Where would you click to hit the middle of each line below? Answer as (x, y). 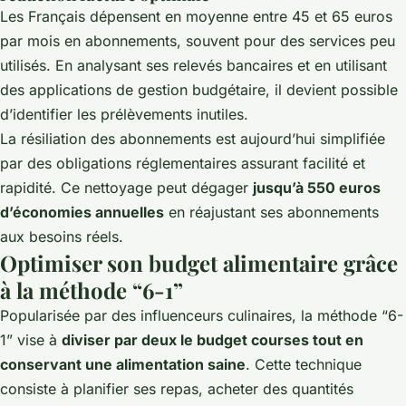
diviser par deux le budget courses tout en (213, 339)
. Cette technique (304, 364)
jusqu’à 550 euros (317, 187)
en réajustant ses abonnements (271, 212)
